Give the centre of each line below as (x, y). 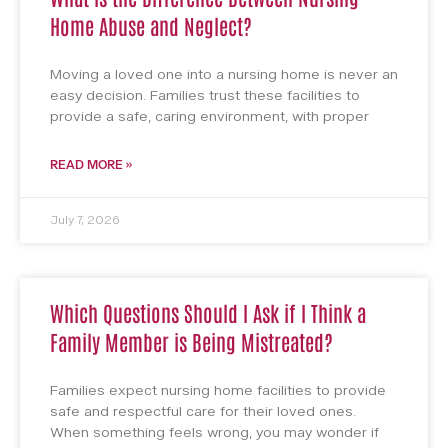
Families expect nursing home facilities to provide (218, 391)
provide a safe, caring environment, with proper (209, 117)
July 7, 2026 (85, 220)
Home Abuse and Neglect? (151, 25)
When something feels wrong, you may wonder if (214, 433)
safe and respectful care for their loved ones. (203, 412)
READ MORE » (91, 165)
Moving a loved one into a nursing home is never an (224, 75)
